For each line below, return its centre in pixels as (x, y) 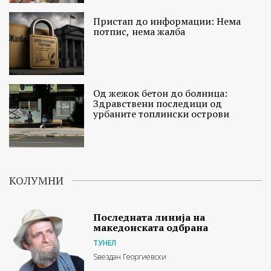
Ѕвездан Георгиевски (130, 256)
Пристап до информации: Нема (167, 21)
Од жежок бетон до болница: (161, 93)
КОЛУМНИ (36, 180)
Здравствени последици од (158, 104)
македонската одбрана (151, 227)
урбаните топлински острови (162, 114)
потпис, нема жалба (139, 32)
